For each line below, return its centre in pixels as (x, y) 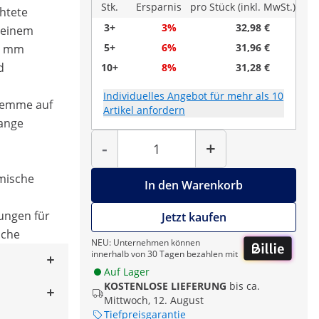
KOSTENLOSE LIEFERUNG (165, 286)
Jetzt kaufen (194, 217)
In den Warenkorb (194, 185)
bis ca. (245, 286)
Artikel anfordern (144, 110)
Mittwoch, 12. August (154, 300)
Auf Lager (127, 272)
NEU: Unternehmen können (146, 243)
